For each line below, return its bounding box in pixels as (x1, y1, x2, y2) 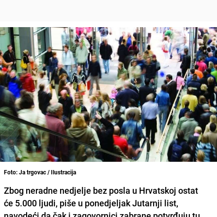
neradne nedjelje (26, 184, 91, 196)
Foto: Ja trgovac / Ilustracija (4, 168, 76, 176)
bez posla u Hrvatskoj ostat (91, 184, 198, 196)
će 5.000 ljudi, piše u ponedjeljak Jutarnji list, (4, 197, 178, 209)
